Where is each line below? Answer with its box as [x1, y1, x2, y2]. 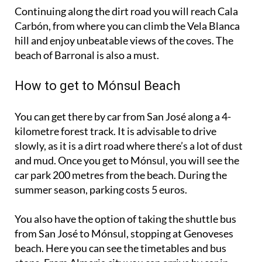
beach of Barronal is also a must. [15, 26, 159, 40]
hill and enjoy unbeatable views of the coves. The [15, 12, 233, 25]
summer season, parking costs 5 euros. [15, 161, 187, 174]
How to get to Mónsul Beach [15, 56, 180, 71]
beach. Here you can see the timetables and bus [15, 219, 226, 233]
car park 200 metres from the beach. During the [15, 146, 227, 160]
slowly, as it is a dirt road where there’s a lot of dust [15, 117, 243, 130]
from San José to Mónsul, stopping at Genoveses [15, 205, 233, 218]
